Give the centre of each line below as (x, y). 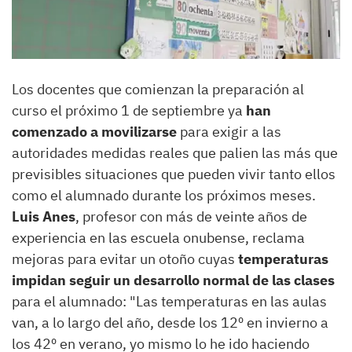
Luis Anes (44, 216)
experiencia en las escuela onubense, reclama (158, 237)
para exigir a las (229, 131)
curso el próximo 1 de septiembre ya (129, 110)
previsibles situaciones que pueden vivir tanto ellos (174, 174)
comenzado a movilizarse (94, 131)
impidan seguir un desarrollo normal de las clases (173, 280)
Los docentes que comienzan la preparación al (158, 89)
